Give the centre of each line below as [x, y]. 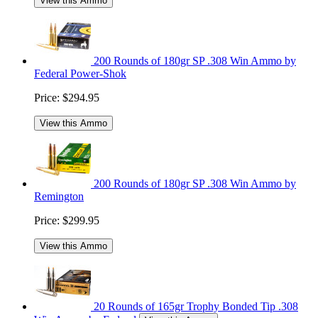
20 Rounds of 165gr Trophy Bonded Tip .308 [196, 307]
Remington [59, 197]
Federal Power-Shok [80, 74]
